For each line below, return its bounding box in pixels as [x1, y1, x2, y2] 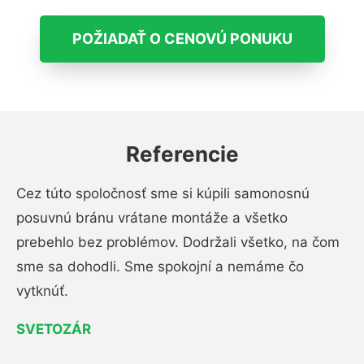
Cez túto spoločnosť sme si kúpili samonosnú [16, 184, 310, 201]
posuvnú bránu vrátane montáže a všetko [16, 209, 288, 226]
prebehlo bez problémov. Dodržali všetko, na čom [16, 233, 340, 250]
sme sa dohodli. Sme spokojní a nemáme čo [16, 258, 304, 275]
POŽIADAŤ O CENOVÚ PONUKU [71, 29, 292, 47]
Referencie [125, 141, 239, 167]
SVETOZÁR [16, 320, 91, 337]
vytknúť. [16, 282, 68, 299]
